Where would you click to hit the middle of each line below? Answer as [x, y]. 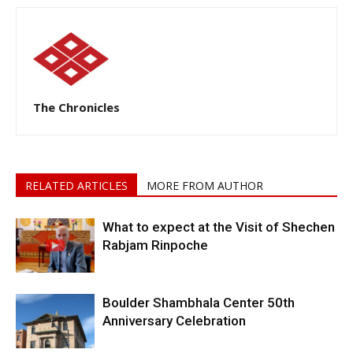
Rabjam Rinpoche [155, 245]
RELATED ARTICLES [76, 185]
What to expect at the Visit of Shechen [219, 227]
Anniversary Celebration [174, 320]
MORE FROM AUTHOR [205, 185]
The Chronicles [76, 107]
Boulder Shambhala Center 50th [199, 302]
